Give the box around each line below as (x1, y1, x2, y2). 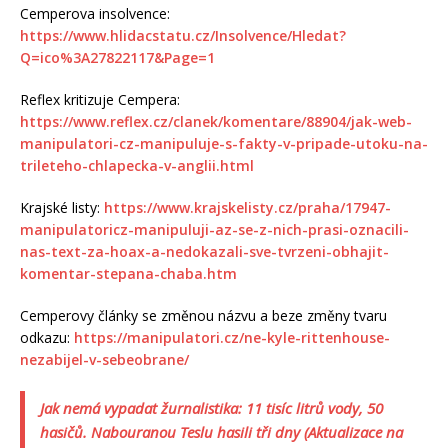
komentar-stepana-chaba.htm (20, 263, 237, 283)
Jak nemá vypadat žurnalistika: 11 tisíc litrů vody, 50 (40, 397, 383, 418)
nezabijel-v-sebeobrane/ (20, 349, 189, 369)
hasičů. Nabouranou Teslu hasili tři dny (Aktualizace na (40, 421, 403, 442)
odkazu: (20, 327, 74, 347)
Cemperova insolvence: (20, 3, 170, 23)
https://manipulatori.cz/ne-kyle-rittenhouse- (74, 327, 390, 347)
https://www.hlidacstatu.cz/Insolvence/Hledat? (20, 25, 346, 45)
